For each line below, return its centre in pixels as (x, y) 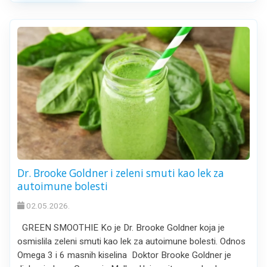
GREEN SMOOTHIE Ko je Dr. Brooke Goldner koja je (121, 227)
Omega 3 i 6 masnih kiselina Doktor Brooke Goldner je (124, 255)
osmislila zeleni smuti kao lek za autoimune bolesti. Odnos (131, 241)
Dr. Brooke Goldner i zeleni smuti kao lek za (121, 173)
